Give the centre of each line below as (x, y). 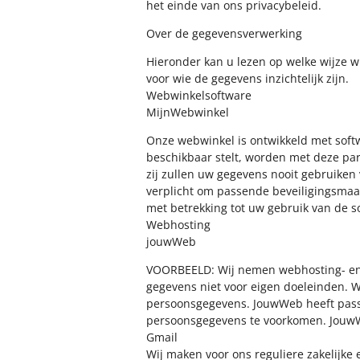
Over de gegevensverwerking (224, 33)
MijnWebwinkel (188, 112)
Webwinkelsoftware (199, 95)
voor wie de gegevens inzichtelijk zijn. (247, 78)
